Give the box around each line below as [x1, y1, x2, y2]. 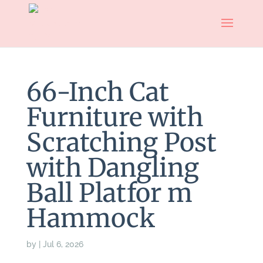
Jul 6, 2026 [42, 240, 83, 249]
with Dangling [26, 152, 199, 184]
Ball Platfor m [26, 177, 193, 209]
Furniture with [26, 102, 203, 133]
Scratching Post [26, 127, 217, 159]
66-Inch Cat [26, 76, 169, 108]
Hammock [26, 203, 155, 234]
